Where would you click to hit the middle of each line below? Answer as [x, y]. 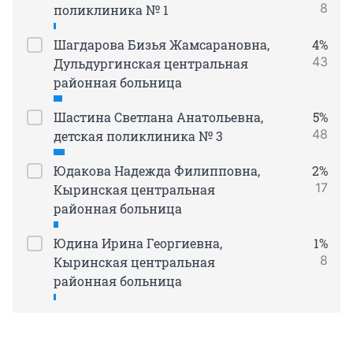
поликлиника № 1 [111, 10]
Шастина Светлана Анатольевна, [158, 117]
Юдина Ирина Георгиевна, [138, 243]
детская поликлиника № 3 [138, 136]
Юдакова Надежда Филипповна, [157, 171]
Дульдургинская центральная [151, 64]
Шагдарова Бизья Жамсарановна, [162, 45]
